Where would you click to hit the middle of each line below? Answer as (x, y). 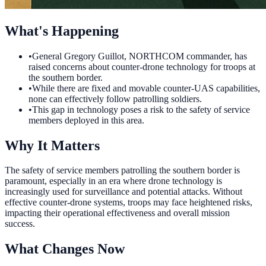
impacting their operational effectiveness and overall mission (117, 213)
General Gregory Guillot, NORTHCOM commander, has (140, 56)
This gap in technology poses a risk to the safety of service (141, 109)
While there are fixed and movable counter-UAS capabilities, (146, 88)
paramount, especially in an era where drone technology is (113, 181)
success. (20, 224)
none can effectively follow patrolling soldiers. (115, 99)
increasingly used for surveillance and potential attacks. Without (123, 192)
